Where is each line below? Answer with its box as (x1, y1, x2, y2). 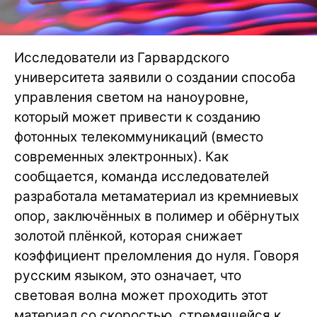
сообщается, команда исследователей (14, 168, 269, 185)
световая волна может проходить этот (14, 287, 268, 304)
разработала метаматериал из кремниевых (14, 188, 299, 205)
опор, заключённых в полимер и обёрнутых (14, 208, 299, 225)
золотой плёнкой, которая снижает (14, 228, 243, 245)
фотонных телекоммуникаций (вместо (14, 129, 263, 146)
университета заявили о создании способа (14, 69, 296, 86)
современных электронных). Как (14, 149, 229, 166)
